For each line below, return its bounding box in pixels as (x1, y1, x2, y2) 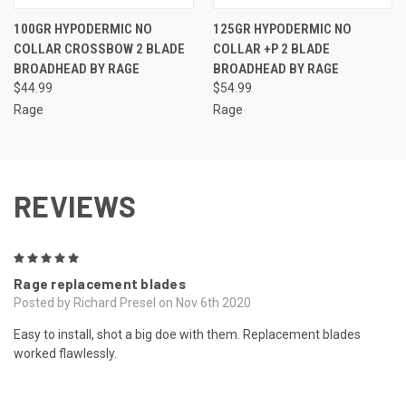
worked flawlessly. (14, 345, 117, 361)
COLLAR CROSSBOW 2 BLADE (14, 40, 185, 57)
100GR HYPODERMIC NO (14, 20, 152, 37)
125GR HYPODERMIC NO (212, 20, 352, 37)
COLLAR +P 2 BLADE (212, 40, 330, 57)
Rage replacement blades (14, 275, 186, 292)
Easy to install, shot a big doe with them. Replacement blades (14, 326, 361, 342)
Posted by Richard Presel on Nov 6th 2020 (14, 295, 251, 310)
